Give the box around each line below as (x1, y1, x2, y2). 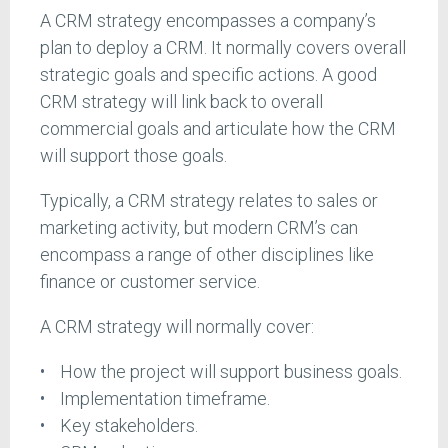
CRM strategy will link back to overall (40, 91, 323, 113)
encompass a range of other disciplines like (40, 244, 374, 266)
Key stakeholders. (59, 415, 198, 437)
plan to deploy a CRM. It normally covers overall (40, 37, 406, 59)
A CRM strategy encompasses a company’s (40, 10, 376, 32)
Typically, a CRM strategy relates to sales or (40, 190, 378, 212)
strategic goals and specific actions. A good (40, 64, 377, 86)
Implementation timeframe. (59, 388, 274, 410)
